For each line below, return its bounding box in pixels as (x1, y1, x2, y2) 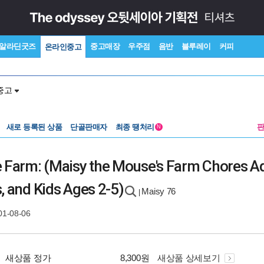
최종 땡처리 (115, 123, 156, 131)
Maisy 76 (141, 186, 176, 196)
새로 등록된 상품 (6, 123, 62, 131)
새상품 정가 (5, 253, 51, 263)
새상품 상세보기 (157, 253, 223, 263)
